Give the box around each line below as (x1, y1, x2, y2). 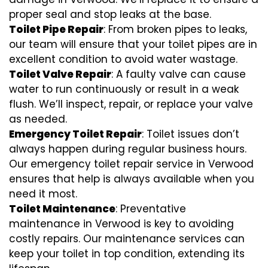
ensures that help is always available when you (9, 171, 254, 186)
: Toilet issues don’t (142, 126, 239, 141)
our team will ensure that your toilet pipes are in (9, 36, 257, 51)
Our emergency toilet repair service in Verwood (9, 156, 254, 171)
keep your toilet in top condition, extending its (9, 246, 245, 261)
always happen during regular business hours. (9, 141, 246, 156)
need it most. (9, 186, 77, 201)
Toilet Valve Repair (9, 66, 111, 81)
